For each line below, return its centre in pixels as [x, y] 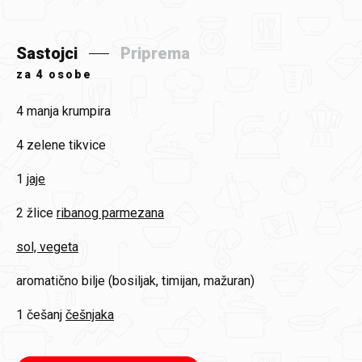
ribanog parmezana [110, 213]
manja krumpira [69, 111]
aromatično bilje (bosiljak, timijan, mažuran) [135, 281]
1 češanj [39, 315]
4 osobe [64, 74]
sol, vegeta [47, 247]
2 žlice [35, 213]
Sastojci [47, 53]
